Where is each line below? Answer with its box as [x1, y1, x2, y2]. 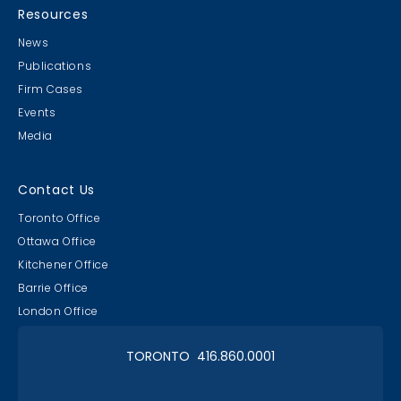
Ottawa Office [18, 233, 97, 249]
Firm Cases [18, 81, 83, 97]
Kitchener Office [18, 256, 109, 272]
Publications [18, 57, 92, 73]
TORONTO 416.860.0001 [126, 346, 275, 365]
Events [18, 104, 56, 120]
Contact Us [18, 180, 95, 199]
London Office [18, 303, 98, 319]
